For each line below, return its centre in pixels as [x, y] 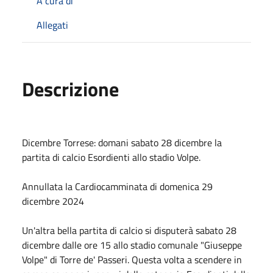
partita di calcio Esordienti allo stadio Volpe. [111, 157]
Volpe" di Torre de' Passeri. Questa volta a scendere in [132, 259]
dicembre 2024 [53, 201]
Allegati [52, 25]
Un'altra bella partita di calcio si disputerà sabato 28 [129, 230]
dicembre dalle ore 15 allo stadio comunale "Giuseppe [132, 245]
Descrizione [70, 89]
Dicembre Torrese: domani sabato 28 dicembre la [122, 142]
